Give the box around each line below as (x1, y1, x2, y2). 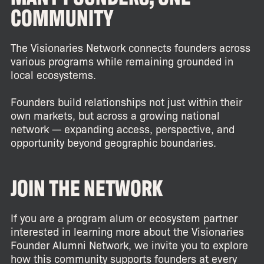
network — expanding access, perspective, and (10, 121, 235, 136)
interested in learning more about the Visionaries (10, 223, 244, 238)
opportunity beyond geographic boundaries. (10, 134, 216, 149)
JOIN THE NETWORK (10, 171, 163, 202)
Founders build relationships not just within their (10, 94, 242, 108)
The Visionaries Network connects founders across (10, 39, 250, 54)
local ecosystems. (10, 67, 96, 81)
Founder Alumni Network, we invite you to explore (10, 237, 248, 252)
